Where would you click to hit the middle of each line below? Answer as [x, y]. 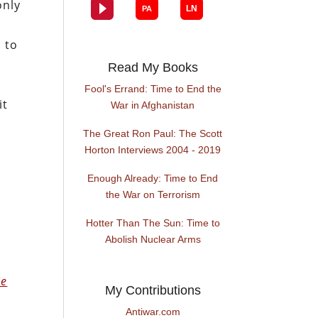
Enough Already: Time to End [153, 179]
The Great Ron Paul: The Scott [153, 134]
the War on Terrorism [153, 195]
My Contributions [153, 291]
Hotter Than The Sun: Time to [153, 223]
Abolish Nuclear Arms [153, 240]
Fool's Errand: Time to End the [153, 89]
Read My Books [153, 68]
